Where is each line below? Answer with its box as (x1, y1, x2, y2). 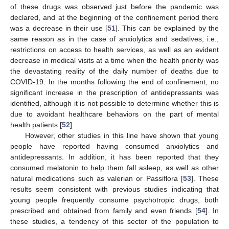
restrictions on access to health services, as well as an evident (10, 45, 219, 54)
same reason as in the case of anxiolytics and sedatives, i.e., (10, 35, 219, 43)
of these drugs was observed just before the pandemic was (10, 3, 219, 11)
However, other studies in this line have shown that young (25, 131, 219, 140)
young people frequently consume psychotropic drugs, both (10, 196, 219, 204)
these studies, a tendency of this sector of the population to (10, 217, 219, 226)
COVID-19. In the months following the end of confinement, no (10, 78, 219, 86)
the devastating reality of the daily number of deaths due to (10, 67, 219, 76)
